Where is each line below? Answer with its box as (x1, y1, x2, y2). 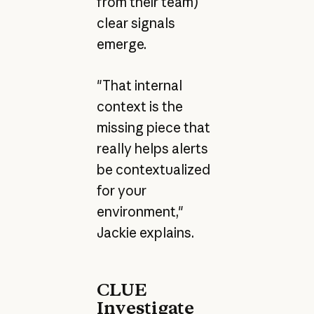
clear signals (96, 15, 175, 32)
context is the (96, 97, 183, 115)
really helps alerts (96, 139, 208, 157)
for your (96, 182, 146, 199)
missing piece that (96, 118, 210, 136)
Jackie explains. (96, 224, 194, 241)
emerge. (96, 36, 146, 53)
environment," (96, 203, 184, 220)
